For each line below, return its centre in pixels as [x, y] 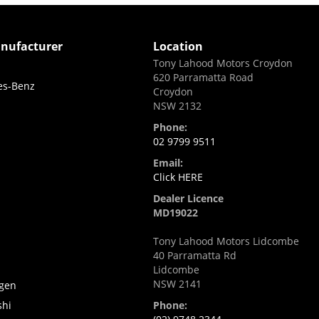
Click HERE [178, 177]
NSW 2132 [177, 105]
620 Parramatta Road [203, 77]
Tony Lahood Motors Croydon [223, 63]
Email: [168, 162]
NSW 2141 [177, 283]
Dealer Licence [188, 198]
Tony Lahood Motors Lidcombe [226, 241]
